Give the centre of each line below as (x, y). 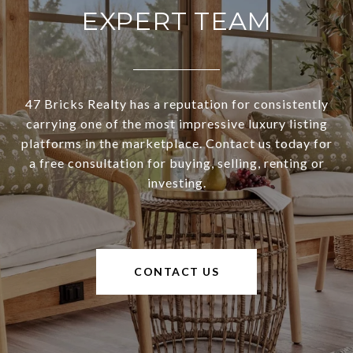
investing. (176, 182)
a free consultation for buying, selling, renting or (176, 162)
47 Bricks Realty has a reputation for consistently (176, 103)
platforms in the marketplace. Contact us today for (176, 143)
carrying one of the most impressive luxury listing (176, 123)
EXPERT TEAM (176, 20)
